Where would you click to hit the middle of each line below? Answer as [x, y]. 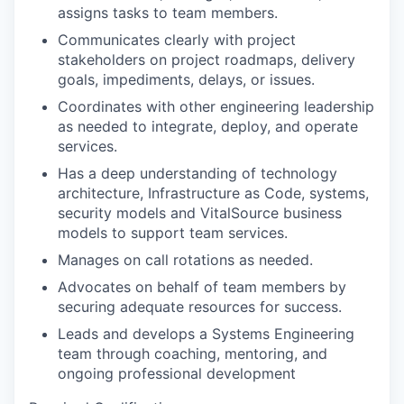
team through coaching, [141, 353]
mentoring [259, 353]
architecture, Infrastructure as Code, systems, [213, 193]
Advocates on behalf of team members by [202, 286]
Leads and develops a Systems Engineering [206, 333]
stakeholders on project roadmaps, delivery [207, 59]
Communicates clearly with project [177, 39]
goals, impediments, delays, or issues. [186, 79]
